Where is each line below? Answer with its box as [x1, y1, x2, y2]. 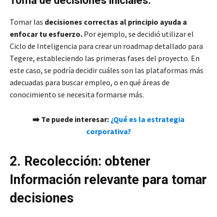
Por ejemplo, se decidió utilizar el [82, 29, 194, 39]
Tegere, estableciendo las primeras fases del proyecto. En [10, 53, 200, 63]
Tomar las [10, 17, 45, 27]
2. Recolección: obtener [10, 154, 151, 170]
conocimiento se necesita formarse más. [10, 90, 144, 100]
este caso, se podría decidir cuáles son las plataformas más [10, 65, 203, 76]
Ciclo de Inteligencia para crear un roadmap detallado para [10, 41, 203, 51]
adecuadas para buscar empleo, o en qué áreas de [10, 77, 170, 88]
